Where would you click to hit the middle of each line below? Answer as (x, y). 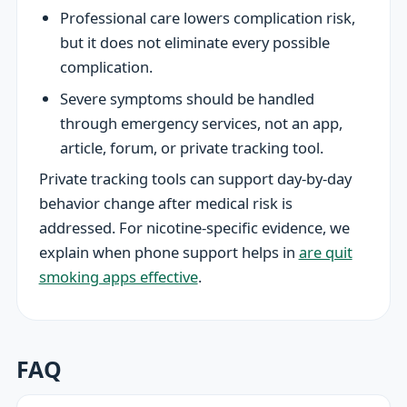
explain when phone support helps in (169, 253)
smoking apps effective (118, 277)
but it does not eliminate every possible (194, 43)
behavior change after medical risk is (165, 203)
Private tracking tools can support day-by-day (195, 179)
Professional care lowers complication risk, (207, 18)
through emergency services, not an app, (201, 123)
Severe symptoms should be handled (187, 98)
